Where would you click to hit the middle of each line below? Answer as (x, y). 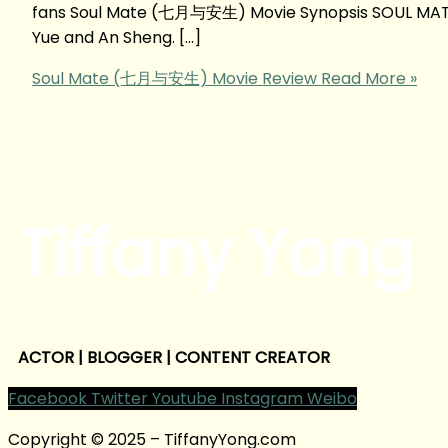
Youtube (184, 398)
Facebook (47, 398)
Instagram (262, 398)
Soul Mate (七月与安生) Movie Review (174, 78)
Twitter (119, 398)
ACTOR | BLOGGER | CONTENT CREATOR (174, 357)
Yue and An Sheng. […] (116, 37)
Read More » (367, 78)
